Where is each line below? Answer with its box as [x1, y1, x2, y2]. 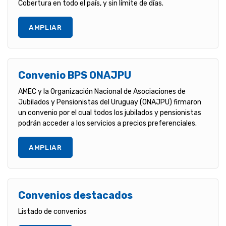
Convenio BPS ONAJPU [18, 69, 131, 81]
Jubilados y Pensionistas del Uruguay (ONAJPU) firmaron [18, 97, 201, 106]
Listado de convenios [18, 207, 87, 216]
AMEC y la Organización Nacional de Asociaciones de [18, 87, 186, 96]
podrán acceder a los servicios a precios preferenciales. [18, 119, 197, 128]
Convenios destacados [18, 189, 133, 201]
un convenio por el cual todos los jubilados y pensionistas [18, 108, 201, 117]
